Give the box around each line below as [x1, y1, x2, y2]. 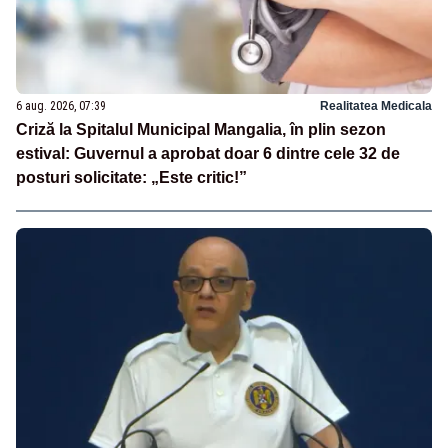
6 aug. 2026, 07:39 [16, 99, 106, 114]
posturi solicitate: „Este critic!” [16, 169, 247, 187]
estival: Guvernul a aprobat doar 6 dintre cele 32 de [16, 145, 400, 163]
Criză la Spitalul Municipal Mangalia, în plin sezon [16, 121, 386, 139]
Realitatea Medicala [320, 99, 432, 114]
